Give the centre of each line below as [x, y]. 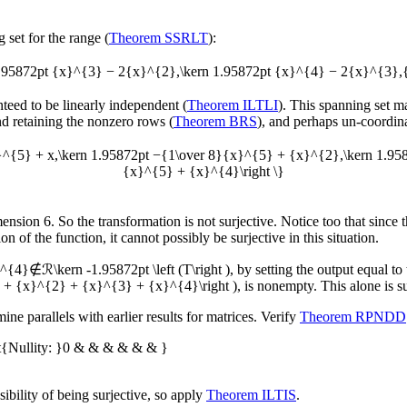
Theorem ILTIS [251, 395]
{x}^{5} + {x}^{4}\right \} [203, 172]
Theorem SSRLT [159, 38]
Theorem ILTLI [233, 105]
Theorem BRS [215, 122]
